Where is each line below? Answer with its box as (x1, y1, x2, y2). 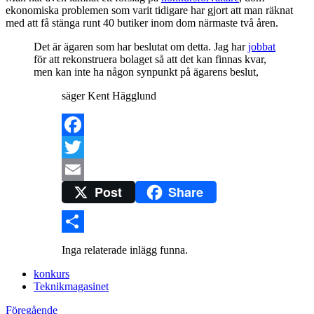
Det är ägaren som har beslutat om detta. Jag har (34, 41, 248, 53)
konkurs (34, 267, 69, 280)
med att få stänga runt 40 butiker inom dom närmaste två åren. (6, 17, 278, 29)
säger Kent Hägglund (62, 90, 156, 102)
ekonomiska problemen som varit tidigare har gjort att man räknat (6, 4, 293, 17)
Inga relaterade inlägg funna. (62, 243, 188, 256)
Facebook (62, 141, 105, 153)
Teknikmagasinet (34, 280, 109, 292)
